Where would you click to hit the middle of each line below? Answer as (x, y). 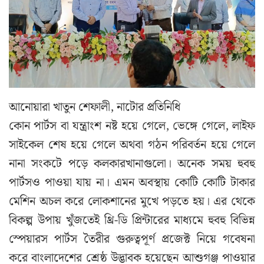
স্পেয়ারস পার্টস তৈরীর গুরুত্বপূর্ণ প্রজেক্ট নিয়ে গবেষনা (132, 240)
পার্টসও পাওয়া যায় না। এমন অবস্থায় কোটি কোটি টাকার (132, 183)
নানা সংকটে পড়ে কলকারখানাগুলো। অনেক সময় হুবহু (132, 164)
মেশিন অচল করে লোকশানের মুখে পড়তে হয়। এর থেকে (132, 202)
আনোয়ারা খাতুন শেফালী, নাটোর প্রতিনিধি (95, 108)
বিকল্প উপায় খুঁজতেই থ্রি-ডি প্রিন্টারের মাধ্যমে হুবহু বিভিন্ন (132, 221)
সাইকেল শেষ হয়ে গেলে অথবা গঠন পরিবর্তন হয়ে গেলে (132, 145)
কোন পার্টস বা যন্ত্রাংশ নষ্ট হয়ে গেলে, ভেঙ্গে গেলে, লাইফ (132, 126)
